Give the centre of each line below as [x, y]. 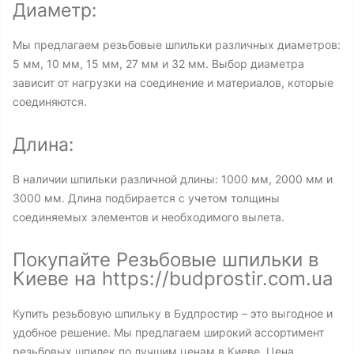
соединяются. [50, 102]
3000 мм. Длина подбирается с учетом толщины [146, 198]
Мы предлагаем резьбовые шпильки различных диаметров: [177, 45]
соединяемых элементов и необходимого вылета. [149, 217]
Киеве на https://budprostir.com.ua [173, 279]
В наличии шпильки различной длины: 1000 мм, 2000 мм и [173, 179]
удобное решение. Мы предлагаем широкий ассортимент [168, 332]
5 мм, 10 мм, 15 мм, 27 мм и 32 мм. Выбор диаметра [158, 64]
